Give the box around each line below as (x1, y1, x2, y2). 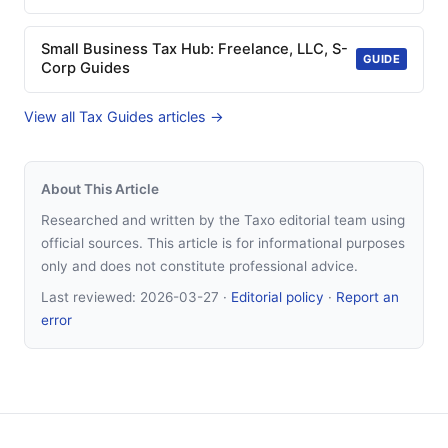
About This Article (41, 180, 159, 197)
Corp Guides (41, 59, 130, 78)
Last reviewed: (41, 288, 140, 305)
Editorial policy (231, 288, 324, 305)
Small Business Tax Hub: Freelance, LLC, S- (41, 40, 348, 59)
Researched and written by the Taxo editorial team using (41, 211, 405, 228)
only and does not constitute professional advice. (41, 257, 358, 274)
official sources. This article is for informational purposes (41, 234, 405, 251)
